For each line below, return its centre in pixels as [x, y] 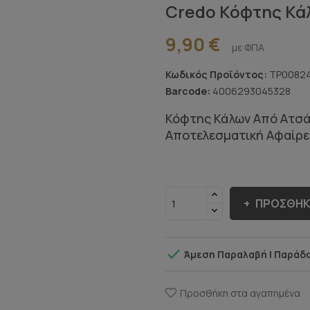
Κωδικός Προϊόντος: [216, 75]
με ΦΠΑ [248, 48]
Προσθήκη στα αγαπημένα [240, 293]
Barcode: [188, 91]
